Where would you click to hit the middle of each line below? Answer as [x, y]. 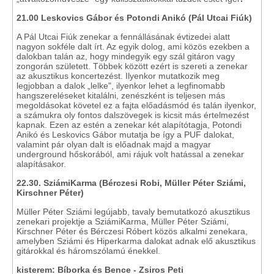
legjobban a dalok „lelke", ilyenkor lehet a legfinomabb [121, 86]
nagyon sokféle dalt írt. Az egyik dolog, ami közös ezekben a [133, 46]
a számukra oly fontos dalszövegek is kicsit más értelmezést [133, 115]
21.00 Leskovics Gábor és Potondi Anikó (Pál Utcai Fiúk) [134, 18]
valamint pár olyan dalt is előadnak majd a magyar [114, 144]
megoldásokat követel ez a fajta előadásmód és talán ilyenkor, [136, 105]
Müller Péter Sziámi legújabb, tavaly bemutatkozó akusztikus [133, 212]
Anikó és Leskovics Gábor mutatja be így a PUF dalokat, [125, 135]
